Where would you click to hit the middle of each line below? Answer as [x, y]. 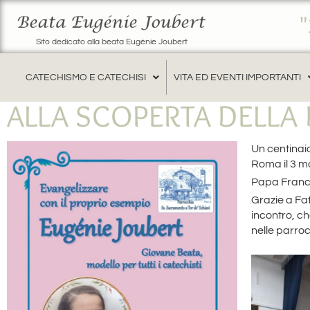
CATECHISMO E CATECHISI [85, 77]
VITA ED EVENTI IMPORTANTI [237, 77]
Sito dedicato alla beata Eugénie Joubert [111, 42]
